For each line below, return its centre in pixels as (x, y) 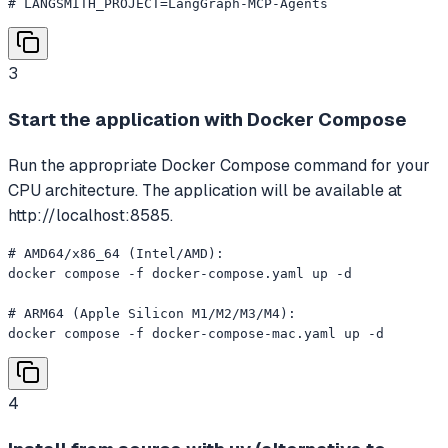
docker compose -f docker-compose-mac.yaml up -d (196, 333)
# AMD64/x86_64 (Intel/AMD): (116, 253)
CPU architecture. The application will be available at (205, 190)
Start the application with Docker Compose (207, 120)
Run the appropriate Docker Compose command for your (219, 165)
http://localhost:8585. (90, 215)
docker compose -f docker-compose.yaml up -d (180, 273)
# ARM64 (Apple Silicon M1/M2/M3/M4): (152, 313)
